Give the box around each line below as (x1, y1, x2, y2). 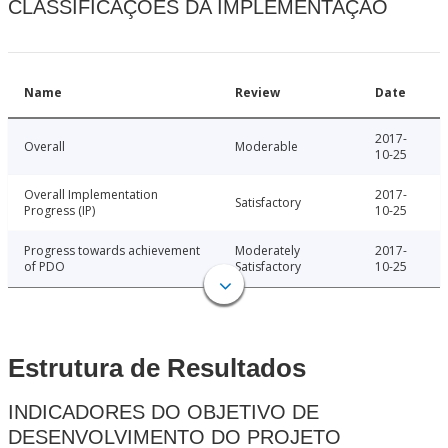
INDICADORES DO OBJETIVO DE (8, 401, 319, 424)
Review (235, 84, 280, 102)
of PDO (24, 258, 65, 276)
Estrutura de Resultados (8, 353, 306, 384)
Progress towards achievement (24, 242, 200, 260)
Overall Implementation (24, 186, 158, 204)
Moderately (235, 242, 300, 260)
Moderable (235, 138, 298, 156)
